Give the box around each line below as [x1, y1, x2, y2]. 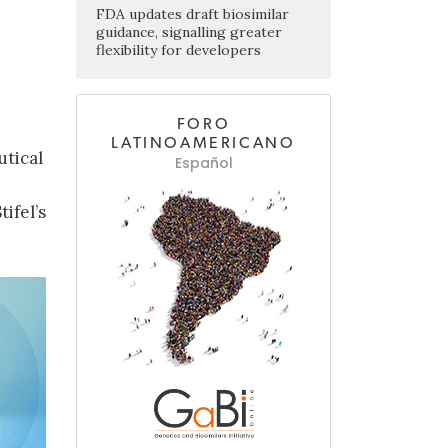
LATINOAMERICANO [111, 135, 296, 152]
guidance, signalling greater [96, 23, 282, 42]
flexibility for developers [96, 41, 261, 60]
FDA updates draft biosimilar [96, 5, 289, 24]
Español [174, 153, 233, 174]
